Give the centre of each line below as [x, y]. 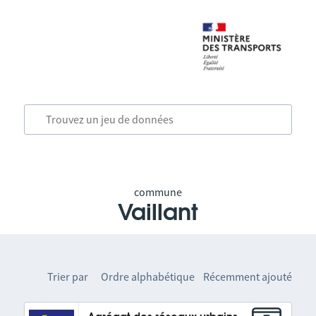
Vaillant [158, 213]
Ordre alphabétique [148, 276]
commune [158, 192]
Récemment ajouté [248, 276]
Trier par [68, 276]
